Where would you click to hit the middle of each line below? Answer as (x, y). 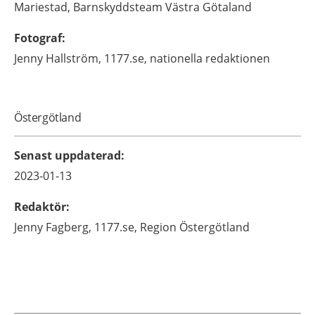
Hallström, (73, 58)
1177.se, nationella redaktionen (187, 58)
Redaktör (40, 206)
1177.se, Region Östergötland (172, 227)
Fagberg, (69, 227)
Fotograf (38, 38)
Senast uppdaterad (67, 155)
